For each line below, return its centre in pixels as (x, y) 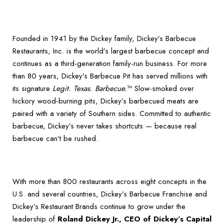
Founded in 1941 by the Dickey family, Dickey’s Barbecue (104, 39)
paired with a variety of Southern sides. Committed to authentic (112, 114)
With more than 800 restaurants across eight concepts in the (109, 182)
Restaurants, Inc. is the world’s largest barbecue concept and (111, 51)
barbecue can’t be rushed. (55, 139)
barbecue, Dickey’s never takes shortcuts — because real (104, 126)
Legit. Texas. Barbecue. (90, 89)
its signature (32, 89)
